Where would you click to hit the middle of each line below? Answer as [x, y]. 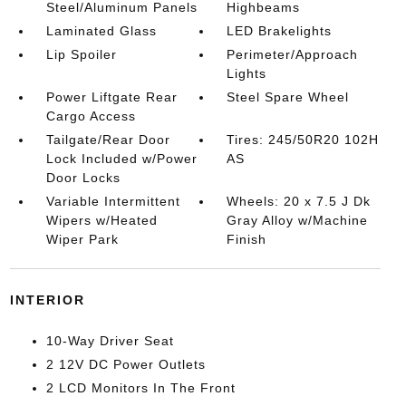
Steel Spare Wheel [288, 97]
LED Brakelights [280, 30]
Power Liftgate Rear [111, 97]
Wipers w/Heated [101, 220]
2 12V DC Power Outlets [126, 364]
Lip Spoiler [81, 54]
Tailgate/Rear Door [108, 139]
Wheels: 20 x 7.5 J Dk [299, 201]
